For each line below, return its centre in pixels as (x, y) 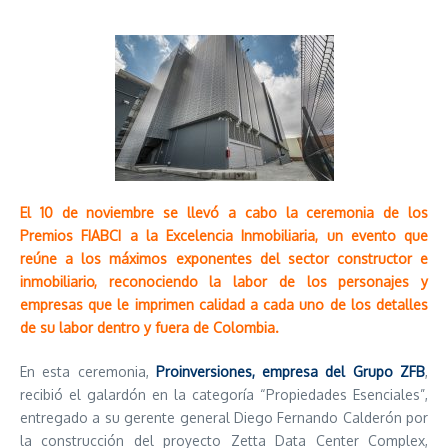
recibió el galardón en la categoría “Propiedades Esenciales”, (224, 394)
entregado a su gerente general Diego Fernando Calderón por (224, 417)
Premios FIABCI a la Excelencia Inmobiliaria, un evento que (224, 235)
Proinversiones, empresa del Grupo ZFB (290, 371)
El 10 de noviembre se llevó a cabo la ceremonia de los (224, 212)
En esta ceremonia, (88, 371)
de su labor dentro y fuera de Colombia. (151, 327)
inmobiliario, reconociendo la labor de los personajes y (224, 281)
